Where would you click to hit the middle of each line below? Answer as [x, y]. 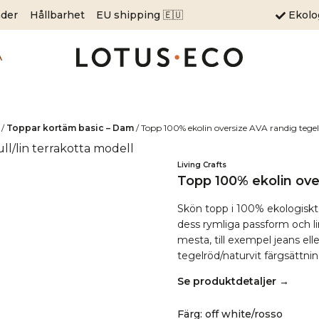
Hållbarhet [57, 15]
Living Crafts [202, 165]
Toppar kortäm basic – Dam [70, 128]
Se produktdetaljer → [233, 281]
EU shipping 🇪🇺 [140, 15]
